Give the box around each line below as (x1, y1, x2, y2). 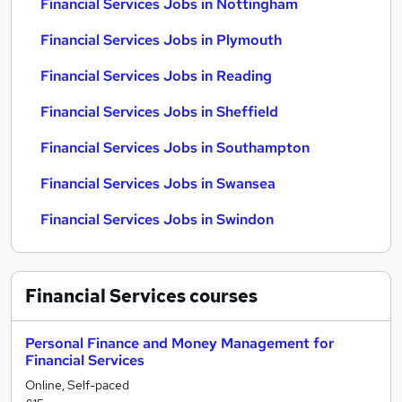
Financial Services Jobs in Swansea (40, 174, 275, 193)
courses (186, 284, 258, 308)
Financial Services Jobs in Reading (40, 66, 272, 85)
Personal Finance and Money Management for (25, 334, 334, 353)
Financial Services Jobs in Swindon (40, 210, 274, 229)
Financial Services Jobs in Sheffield (40, 102, 278, 121)
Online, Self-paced (25, 377, 129, 393)
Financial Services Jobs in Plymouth (40, 31, 282, 49)
